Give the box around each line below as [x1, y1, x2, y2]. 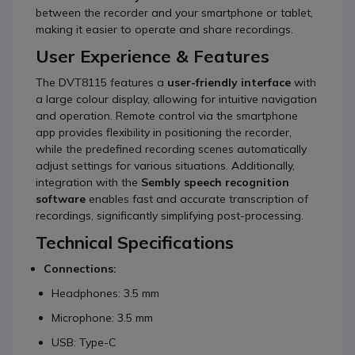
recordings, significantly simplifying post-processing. [36, 208, 303, 223]
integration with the [36, 175, 141, 189]
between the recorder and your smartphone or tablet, [36, 6, 313, 20]
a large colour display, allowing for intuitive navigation [36, 92, 317, 106]
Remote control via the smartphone [116, 109, 298, 123]
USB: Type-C [52, 335, 116, 349]
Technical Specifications [36, 231, 234, 254]
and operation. [36, 109, 113, 123]
